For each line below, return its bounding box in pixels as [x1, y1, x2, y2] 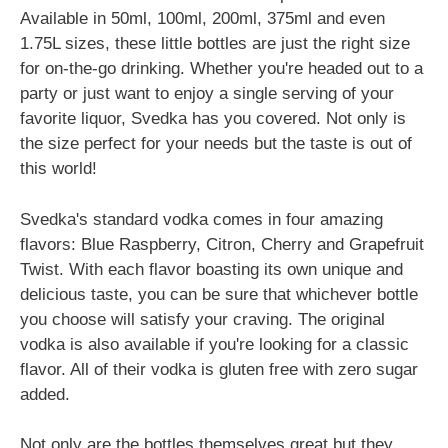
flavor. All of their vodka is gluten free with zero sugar [20, 359, 418, 379]
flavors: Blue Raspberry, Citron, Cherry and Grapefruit [20, 234, 424, 254]
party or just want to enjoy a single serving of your [20, 84, 394, 103]
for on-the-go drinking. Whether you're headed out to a [20, 59, 423, 78]
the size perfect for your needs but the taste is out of [20, 134, 412, 153]
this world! [20, 159, 97, 178]
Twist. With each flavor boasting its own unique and [20, 259, 403, 279]
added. [20, 384, 70, 404]
